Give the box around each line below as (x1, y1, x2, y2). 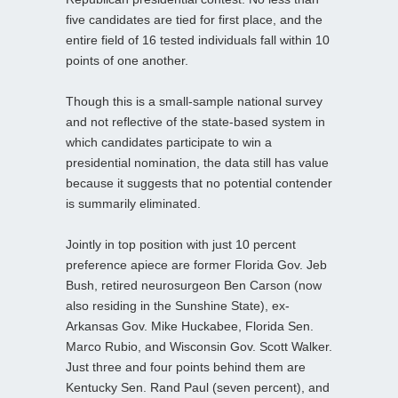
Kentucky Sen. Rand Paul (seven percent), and (66, 379, 330, 394)
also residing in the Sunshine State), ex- (66, 298, 290, 313)
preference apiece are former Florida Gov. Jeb (66, 257, 327, 272)
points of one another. (66, 52, 188, 68)
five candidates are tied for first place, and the (66, 12, 322, 27)
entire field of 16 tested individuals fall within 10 (66, 32, 330, 47)
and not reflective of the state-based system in (66, 114, 325, 129)
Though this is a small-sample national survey (66, 93, 322, 108)
